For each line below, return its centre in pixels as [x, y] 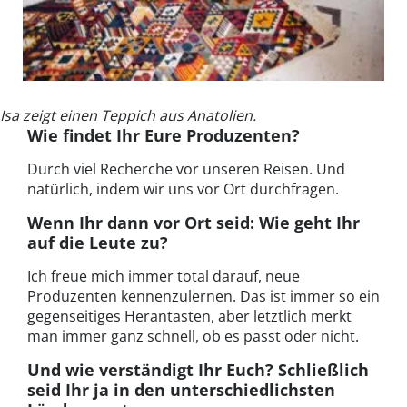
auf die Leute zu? [98, 242]
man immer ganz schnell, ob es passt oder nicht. [193, 336]
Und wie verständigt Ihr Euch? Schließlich [198, 369]
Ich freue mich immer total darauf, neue [164, 276]
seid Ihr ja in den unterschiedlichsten [181, 389]
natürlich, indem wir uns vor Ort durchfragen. [183, 189]
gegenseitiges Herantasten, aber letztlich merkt [189, 316]
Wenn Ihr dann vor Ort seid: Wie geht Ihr [194, 222]
